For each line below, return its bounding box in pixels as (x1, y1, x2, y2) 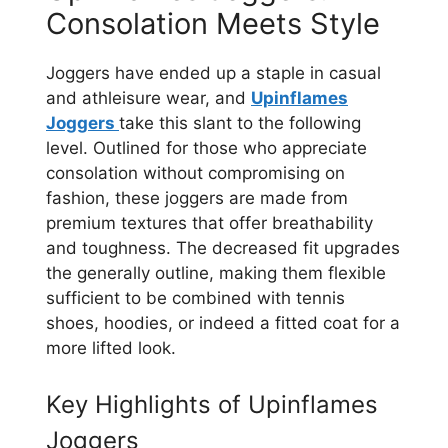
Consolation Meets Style (46, 6, 380, 42)
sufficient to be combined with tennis (46, 288, 345, 309)
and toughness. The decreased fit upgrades (46, 238, 400, 259)
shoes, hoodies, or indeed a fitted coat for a (46, 313, 400, 334)
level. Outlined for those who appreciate (46, 138, 367, 159)
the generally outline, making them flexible (46, 263, 386, 284)
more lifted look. (46, 338, 176, 359)
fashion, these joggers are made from (46, 188, 348, 209)
